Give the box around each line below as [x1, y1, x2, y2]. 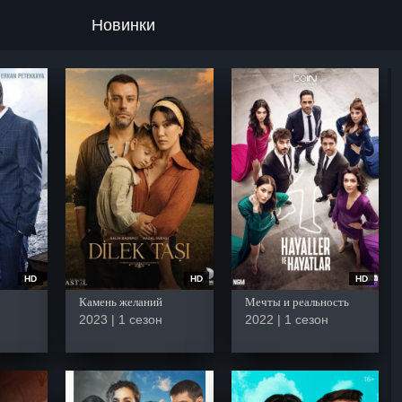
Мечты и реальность [244, 294, 349, 309]
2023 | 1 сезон [79, 311, 162, 327]
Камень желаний [79, 294, 162, 309]
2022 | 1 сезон [244, 311, 328, 327]
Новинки [91, 15, 155, 34]
